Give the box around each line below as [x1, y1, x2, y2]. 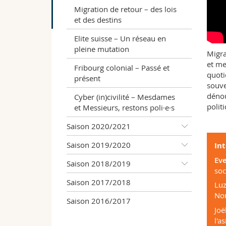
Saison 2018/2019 [67, 158, 131, 168]
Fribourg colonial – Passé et [74, 62, 169, 73]
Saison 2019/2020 [67, 139, 131, 150]
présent [74, 73, 100, 83]
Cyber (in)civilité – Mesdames [74, 91, 175, 102]
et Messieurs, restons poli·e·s [74, 102, 175, 112]
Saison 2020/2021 [67, 121, 131, 131]
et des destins [74, 14, 122, 25]
